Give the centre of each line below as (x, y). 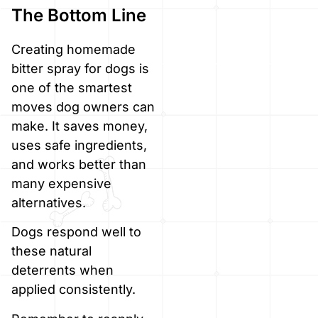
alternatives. (49, 203)
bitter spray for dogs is (80, 69)
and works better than (79, 165)
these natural (51, 251)
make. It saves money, (79, 126)
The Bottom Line (79, 16)
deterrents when (62, 270)
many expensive (61, 184)
